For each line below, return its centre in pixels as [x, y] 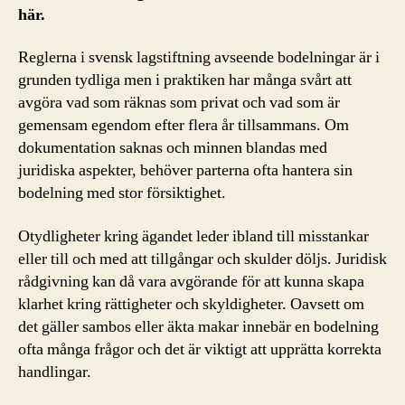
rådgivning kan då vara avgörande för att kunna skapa [191, 281]
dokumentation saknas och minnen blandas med [173, 148]
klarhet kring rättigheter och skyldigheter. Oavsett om [191, 304]
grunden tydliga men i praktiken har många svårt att [185, 80]
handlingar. [55, 372]
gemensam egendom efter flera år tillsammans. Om [184, 125]
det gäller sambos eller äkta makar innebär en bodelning [198, 326]
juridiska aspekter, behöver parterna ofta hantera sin [185, 170]
